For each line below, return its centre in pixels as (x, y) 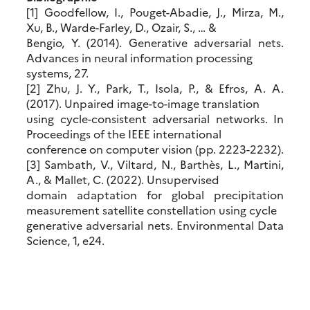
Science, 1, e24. (65, 240)
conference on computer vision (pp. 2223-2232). (155, 149)
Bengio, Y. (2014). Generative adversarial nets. (155, 43)
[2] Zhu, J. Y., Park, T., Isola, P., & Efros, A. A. (155, 88)
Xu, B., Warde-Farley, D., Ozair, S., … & (121, 27)
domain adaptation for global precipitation (155, 195)
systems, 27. (57, 73)
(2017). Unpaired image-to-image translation (143, 103)
